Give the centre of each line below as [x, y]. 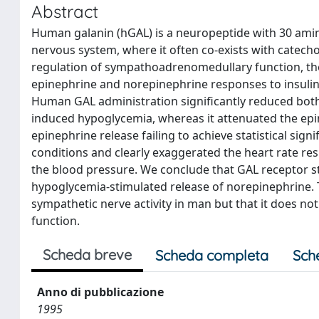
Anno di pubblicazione [100, 292]
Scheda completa [212, 255]
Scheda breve [87, 255]
